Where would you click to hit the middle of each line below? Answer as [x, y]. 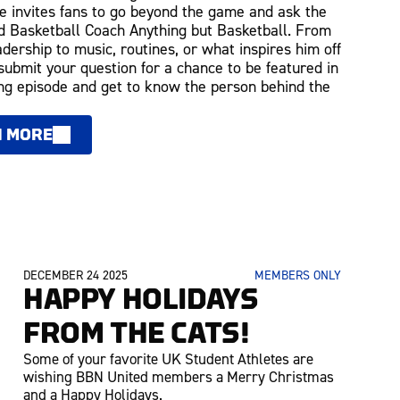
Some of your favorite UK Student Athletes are [168, 359]
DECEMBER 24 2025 [75, 276]
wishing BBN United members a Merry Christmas [179, 377]
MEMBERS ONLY [298, 276]
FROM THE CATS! [137, 334]
